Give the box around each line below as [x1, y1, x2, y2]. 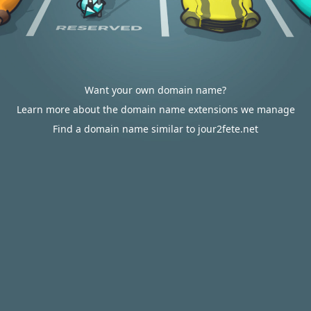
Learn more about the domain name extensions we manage [16, 103, 295, 116]
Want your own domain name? [85, 83, 226, 96]
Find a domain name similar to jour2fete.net [53, 122, 258, 135]
